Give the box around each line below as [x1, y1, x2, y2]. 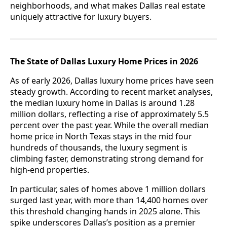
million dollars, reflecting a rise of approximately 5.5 [10, 108, 209, 120]
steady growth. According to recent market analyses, [10, 86, 213, 97]
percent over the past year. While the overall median [10, 119, 209, 131]
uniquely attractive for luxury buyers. [10, 11, 152, 22]
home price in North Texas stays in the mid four [10, 130, 192, 142]
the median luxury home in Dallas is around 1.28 [10, 97, 195, 108]
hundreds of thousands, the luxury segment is [10, 141, 187, 153]
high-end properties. [10, 164, 89, 175]
